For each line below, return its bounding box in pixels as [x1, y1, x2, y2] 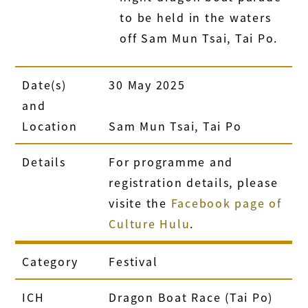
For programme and [109, 153, 234, 170]
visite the [109, 194, 171, 211]
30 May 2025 [109, 76, 186, 93]
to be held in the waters [120, 8, 272, 25]
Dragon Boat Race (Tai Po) [109, 288, 274, 305]
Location [22, 117, 78, 134]
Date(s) [22, 76, 67, 93]
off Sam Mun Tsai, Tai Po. [120, 29, 278, 46]
